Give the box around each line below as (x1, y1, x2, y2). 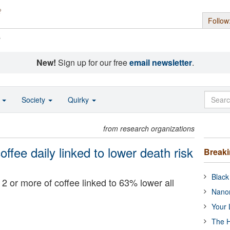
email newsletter (129, 56, 192, 68)
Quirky (68, 94, 91, 105)
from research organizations (103, 123, 195, 133)
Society (22, 94, 47, 105)
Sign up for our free (55, 56, 129, 68)
